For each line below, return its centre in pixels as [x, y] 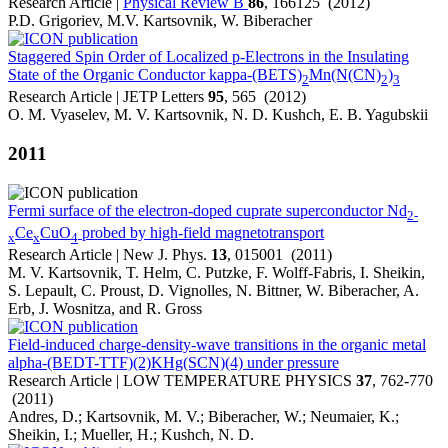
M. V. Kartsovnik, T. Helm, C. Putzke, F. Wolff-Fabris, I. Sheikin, [216, 273]
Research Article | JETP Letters [108, 97]
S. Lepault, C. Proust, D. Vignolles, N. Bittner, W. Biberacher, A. [213, 291]
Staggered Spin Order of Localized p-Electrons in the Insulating [208, 57]
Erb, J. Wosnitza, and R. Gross [105, 309]
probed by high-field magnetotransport [201, 233]
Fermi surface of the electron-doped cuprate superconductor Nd [207, 210]
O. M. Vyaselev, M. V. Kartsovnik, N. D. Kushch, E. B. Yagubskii [218, 115]
